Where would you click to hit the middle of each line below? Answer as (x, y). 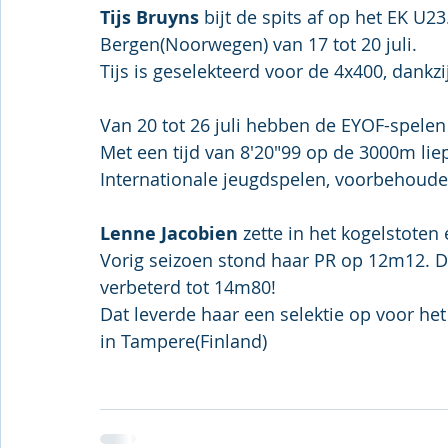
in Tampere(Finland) (183, 341)
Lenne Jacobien (171, 233)
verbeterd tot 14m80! (188, 287)
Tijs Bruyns (149, 17)
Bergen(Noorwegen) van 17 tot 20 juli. (258, 44)
